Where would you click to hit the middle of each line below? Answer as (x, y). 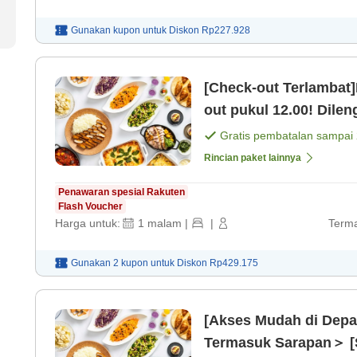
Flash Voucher (90, 207)
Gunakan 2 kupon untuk (123, 263)
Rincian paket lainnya (253, 158)
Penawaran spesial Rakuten (122, 192)
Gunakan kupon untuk (119, 31)
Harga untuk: (88, 224)
